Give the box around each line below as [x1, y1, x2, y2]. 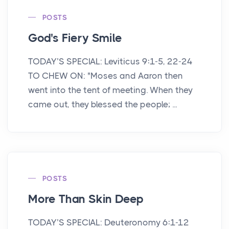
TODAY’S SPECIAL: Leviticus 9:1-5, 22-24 [28, 56, 193, 66]
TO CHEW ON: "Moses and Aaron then [28, 70, 183, 81]
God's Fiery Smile [28, 31, 122, 45]
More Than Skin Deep [28, 192, 144, 206]
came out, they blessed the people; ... [28, 99, 177, 109]
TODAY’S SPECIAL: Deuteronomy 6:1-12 [28, 217, 189, 227]
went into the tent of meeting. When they [28, 84, 193, 95]
